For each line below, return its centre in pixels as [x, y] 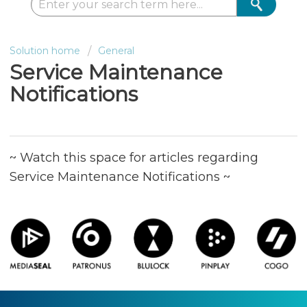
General [116, 51]
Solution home [45, 51]
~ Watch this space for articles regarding [134, 157]
